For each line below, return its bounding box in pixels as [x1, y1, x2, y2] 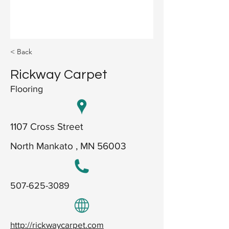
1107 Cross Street [10, 121, 83, 132]
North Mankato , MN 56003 [10, 140, 126, 151]
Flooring [10, 83, 43, 94]
